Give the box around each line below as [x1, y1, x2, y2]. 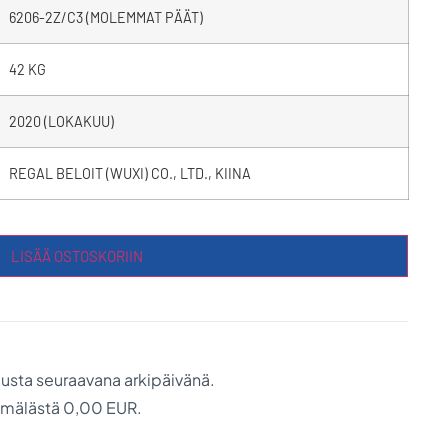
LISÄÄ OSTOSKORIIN [11, 246, 144, 265]
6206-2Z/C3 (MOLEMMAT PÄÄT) [8, 8, 203, 26]
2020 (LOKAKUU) [8, 112, 114, 130]
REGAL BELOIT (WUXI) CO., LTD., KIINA [8, 164, 251, 182]
